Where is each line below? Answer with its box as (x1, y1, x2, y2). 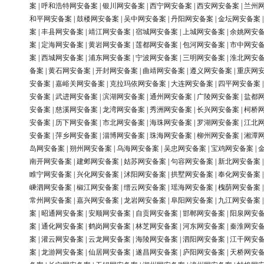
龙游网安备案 (41, 248, 84, 257)
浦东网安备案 (88, 54, 131, 62)
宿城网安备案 (136, 28, 178, 37)
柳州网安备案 (197, 131, 239, 140)
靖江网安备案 (88, 28, 131, 37)
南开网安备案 (29, 157, 72, 166)
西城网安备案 (41, 54, 84, 62)
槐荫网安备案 (218, 183, 260, 192)
